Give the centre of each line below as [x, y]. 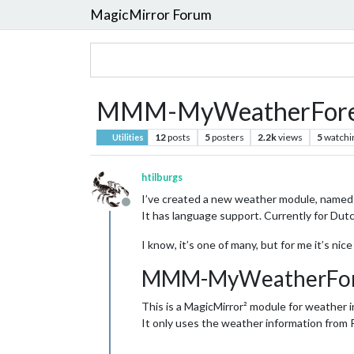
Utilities [128, 137]
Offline [144, 210]
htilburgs [162, 177]
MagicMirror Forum [151, 14]
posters [228, 137]
